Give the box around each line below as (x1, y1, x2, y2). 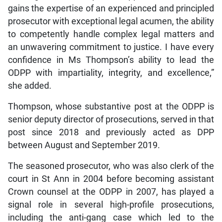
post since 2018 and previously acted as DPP (7, 127, 215, 138)
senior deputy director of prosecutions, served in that (7, 114, 215, 125)
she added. (7, 81, 52, 91)
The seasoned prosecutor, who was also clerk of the (7, 161, 215, 171)
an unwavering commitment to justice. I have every (7, 42, 215, 53)
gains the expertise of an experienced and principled (7, 3, 215, 14)
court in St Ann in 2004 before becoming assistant (7, 174, 215, 184)
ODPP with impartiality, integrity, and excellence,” (7, 68, 215, 78)
